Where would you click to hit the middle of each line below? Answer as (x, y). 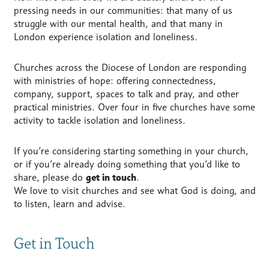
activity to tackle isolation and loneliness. (99, 121)
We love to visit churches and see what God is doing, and (134, 191)
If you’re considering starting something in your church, (131, 151)
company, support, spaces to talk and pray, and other (126, 94)
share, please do (50, 178)
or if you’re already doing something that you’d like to (127, 165)
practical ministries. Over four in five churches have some (134, 107)
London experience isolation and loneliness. (105, 37)
